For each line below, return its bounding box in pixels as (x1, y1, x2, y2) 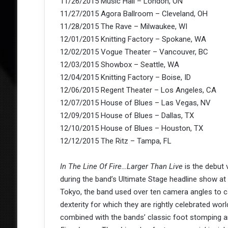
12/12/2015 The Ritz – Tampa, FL (60, 136, 172, 146)
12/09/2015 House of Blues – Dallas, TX (60, 111, 194, 121)
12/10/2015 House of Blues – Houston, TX (60, 124, 203, 133)
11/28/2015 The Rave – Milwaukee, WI (60, 22, 187, 32)
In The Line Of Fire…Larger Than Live (60, 162, 183, 172)
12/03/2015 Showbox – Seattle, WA (60, 60, 179, 70)
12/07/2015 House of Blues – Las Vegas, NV (60, 98, 211, 108)
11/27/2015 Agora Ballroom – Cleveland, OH (60, 9, 208, 19)
